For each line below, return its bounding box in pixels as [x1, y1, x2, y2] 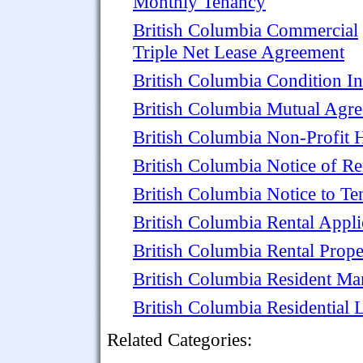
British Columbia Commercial [133, 19, 358, 41]
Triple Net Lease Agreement [133, 41, 344, 63]
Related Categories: [107, 329, 252, 351]
